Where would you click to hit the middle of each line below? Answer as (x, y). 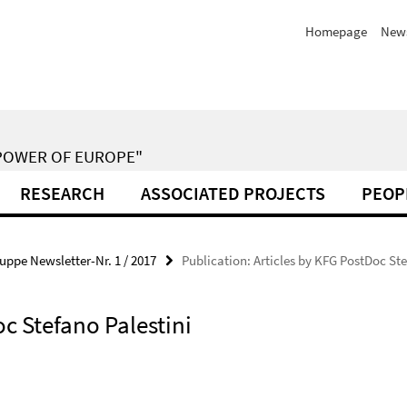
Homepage (336, 31)
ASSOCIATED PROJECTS (233, 193)
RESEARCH (62, 193)
